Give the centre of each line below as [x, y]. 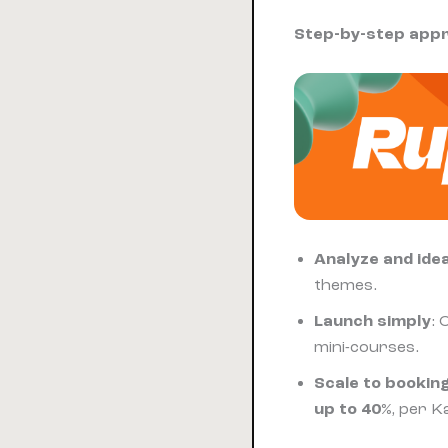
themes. [345, 284]
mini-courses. [366, 346]
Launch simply [372, 320]
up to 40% [352, 408]
